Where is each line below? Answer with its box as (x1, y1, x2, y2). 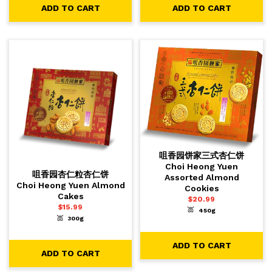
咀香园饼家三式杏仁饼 (159, 150, 244, 160)
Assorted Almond (164, 172, 239, 182)
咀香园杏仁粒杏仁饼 (32, 169, 109, 180)
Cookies (184, 183, 219, 193)
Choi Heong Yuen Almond (16, 180, 125, 191)
